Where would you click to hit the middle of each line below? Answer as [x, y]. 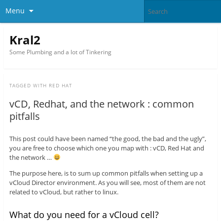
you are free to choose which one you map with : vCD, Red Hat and [107, 148]
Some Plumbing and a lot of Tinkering [60, 52]
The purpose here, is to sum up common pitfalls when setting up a [106, 173]
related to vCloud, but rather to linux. [64, 192]
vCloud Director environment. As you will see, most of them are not [107, 183]
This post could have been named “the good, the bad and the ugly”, [108, 139]
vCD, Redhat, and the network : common [101, 104]
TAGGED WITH [29, 86]
